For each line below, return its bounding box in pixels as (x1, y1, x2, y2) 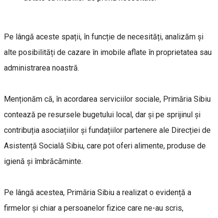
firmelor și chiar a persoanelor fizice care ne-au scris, (4, 203, 183, 213)
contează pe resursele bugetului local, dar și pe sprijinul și (4, 109, 200, 119)
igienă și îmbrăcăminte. (4, 156, 85, 166)
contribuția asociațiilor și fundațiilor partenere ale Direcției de (4, 125, 211, 135)
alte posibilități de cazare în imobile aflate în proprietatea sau (4, 47, 212, 57)
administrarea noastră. (4, 63, 79, 73)
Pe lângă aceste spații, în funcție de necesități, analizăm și (4, 32, 203, 41)
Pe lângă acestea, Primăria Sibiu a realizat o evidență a (4, 187, 191, 197)
